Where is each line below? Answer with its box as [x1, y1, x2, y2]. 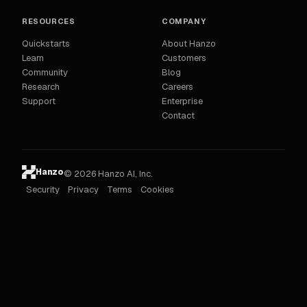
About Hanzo [162, 38, 216, 50]
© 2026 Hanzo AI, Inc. [64, 168, 153, 180]
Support [22, 95, 56, 108]
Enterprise [162, 95, 203, 108]
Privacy [68, 184, 99, 196]
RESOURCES [22, 16, 75, 27]
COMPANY [162, 16, 206, 27]
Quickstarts [22, 38, 70, 50]
